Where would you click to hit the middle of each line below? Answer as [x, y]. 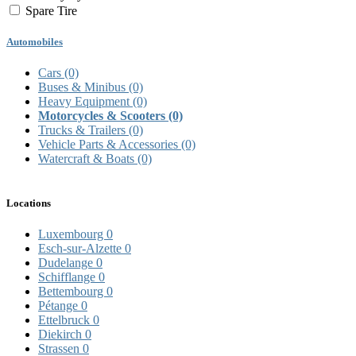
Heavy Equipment [85, 102]
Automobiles [35, 42]
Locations [29, 203]
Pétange [60, 305]
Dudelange [67, 262]
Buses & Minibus [83, 87]
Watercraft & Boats [88, 159]
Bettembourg [72, 291]
